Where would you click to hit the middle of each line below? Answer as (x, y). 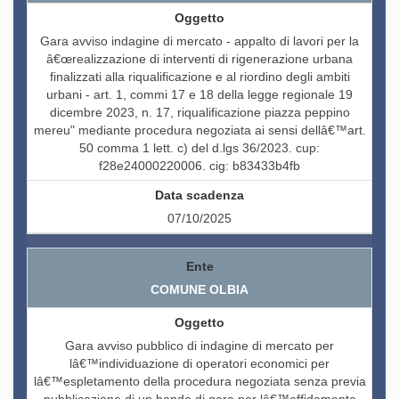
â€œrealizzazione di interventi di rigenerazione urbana (199, 59)
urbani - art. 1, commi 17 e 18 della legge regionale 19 (199, 95)
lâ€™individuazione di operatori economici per (199, 364)
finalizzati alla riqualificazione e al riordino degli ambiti (199, 77)
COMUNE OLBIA (199, 290)
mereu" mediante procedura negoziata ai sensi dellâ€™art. (199, 130)
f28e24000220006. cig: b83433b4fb (199, 166)
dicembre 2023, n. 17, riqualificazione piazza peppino (199, 113)
